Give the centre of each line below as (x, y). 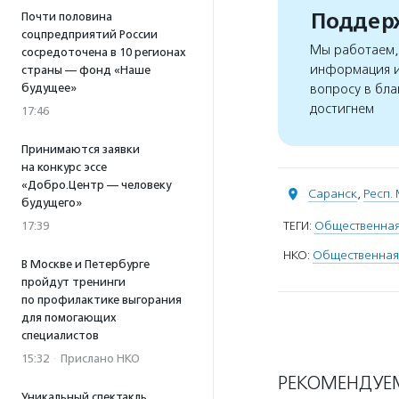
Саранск (333, 194)
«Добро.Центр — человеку (96, 185)
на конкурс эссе (64, 167)
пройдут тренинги (73, 282)
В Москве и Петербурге (85, 264)
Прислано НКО (100, 358)
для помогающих (69, 318)
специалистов (60, 335)
